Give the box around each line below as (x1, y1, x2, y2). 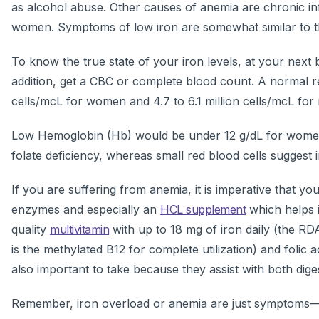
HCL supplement (160, 202, 246, 217)
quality (11, 222, 50, 237)
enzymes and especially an (11, 202, 160, 217)
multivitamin (50, 222, 109, 237)
